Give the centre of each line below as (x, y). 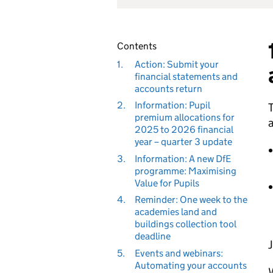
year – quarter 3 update (183, 142)
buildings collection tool (185, 224)
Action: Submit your (176, 64)
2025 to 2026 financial (184, 129)
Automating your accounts (190, 265)
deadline (152, 236)
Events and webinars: (179, 253)
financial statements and (186, 76)
